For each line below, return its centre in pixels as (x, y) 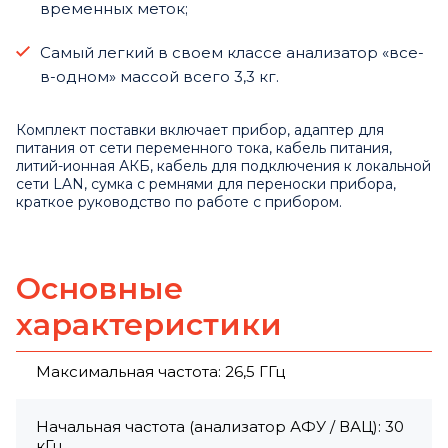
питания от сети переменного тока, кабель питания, (204, 147)
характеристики (149, 324)
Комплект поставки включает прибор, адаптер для (200, 129)
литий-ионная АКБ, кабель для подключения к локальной (223, 165)
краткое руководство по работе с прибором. (179, 201)
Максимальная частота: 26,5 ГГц (160, 371)
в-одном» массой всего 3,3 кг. (159, 76)
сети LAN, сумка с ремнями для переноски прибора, (206, 183)
